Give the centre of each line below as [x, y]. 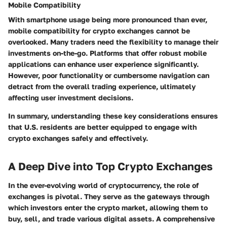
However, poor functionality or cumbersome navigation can [109, 75]
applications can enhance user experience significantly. [103, 64]
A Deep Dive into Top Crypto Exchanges [110, 166]
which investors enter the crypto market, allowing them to [108, 208]
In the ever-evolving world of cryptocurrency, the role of [103, 185]
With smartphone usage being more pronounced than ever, [108, 19]
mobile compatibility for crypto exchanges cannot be [99, 30]
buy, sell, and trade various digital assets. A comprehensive [111, 219]
